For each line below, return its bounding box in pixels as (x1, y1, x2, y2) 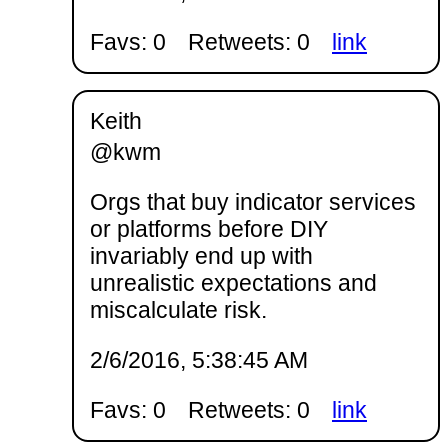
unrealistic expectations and (90, 269, 377, 296)
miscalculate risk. (90, 296, 267, 323)
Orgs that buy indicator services (90, 188, 416, 215)
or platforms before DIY (90, 215, 328, 242)
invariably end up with (90, 242, 313, 269)
